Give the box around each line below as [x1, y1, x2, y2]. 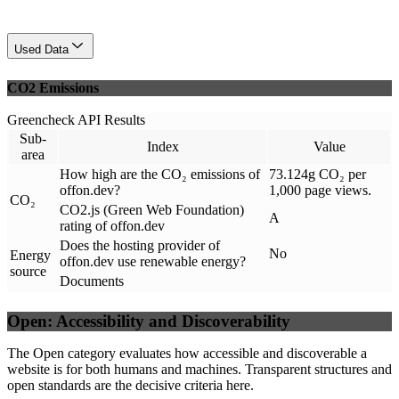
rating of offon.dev [60, 218, 165, 234]
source [10, 264, 46, 280]
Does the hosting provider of [60, 238, 220, 254]
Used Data [14, 42, 69, 56]
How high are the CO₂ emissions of [60, 167, 260, 183]
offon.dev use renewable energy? [60, 254, 246, 270]
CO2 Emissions [7, 80, 99, 96]
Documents [60, 273, 124, 289]
